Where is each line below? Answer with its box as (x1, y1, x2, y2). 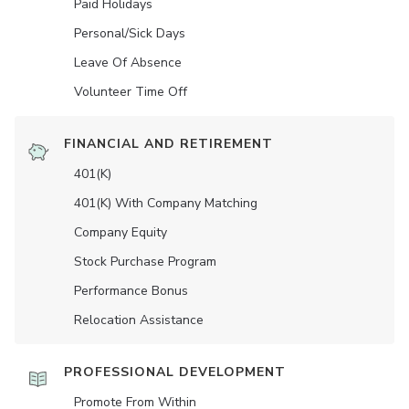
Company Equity (74, 224, 167, 242)
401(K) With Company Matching (74, 194, 257, 213)
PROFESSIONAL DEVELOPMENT (64, 363, 286, 382)
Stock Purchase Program (74, 253, 216, 271)
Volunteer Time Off (74, 83, 187, 101)
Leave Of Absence (74, 54, 182, 72)
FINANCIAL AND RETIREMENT (64, 135, 273, 153)
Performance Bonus (74, 282, 188, 300)
